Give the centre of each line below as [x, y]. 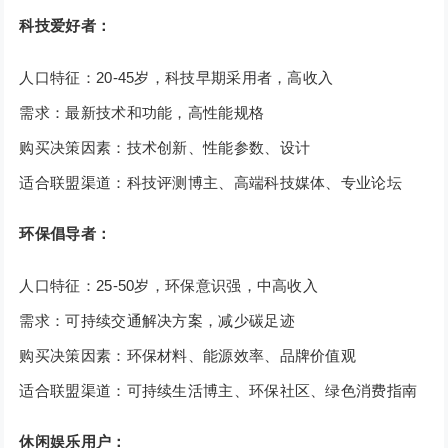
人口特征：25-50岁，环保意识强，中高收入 [169, 286]
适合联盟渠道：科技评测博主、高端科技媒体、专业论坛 [210, 183]
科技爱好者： [65, 26]
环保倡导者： [65, 234]
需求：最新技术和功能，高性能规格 [142, 113]
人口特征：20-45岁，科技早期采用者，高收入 [176, 78]
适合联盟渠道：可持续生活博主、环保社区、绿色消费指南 [218, 391]
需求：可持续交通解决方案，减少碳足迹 [157, 321]
